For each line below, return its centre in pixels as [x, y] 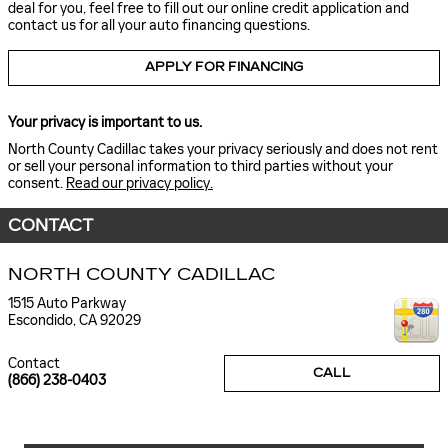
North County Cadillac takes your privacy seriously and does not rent [223, 149]
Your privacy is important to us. [105, 122]
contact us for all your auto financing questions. [159, 25]
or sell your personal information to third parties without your [200, 166]
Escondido [40, 321]
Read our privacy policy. [139, 183]
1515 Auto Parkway [67, 304]
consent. [37, 183]
